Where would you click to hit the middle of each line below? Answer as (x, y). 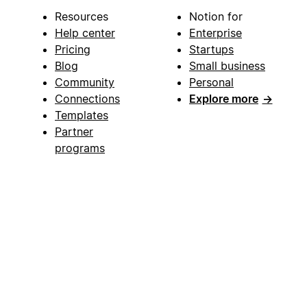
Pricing (73, 50)
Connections (87, 99)
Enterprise (216, 33)
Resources (82, 17)
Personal (211, 83)
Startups (211, 50)
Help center (85, 33)
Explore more (224, 99)
